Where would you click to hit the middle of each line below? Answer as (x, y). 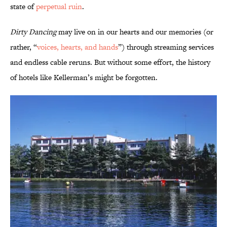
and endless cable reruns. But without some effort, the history (110, 62)
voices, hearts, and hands (78, 47)
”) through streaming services (166, 47)
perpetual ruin (59, 7)
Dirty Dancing (33, 32)
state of (23, 7)
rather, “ (24, 47)
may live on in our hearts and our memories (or (135, 32)
